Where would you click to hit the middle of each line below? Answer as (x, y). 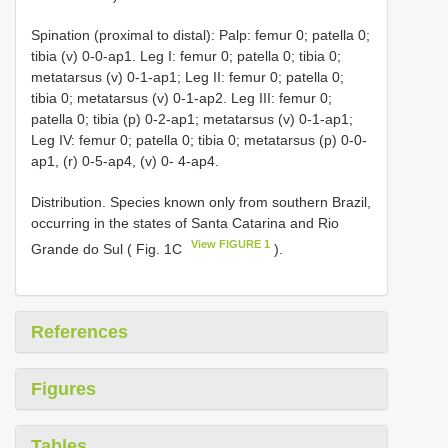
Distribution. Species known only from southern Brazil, (201, 202)
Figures (63, 388)
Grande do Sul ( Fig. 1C (108, 248)
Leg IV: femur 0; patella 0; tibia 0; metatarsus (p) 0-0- (199, 140)
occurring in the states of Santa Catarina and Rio (185, 223)
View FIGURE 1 (231, 244)
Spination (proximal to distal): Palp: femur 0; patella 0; (200, 35)
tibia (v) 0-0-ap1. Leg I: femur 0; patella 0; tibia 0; (186, 56)
